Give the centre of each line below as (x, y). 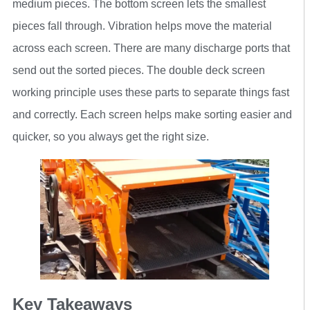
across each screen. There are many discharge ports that (151, 48)
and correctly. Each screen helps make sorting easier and (152, 115)
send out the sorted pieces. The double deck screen (139, 70)
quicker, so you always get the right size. (111, 137)
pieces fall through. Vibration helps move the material (142, 26)
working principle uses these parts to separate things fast (151, 92)
